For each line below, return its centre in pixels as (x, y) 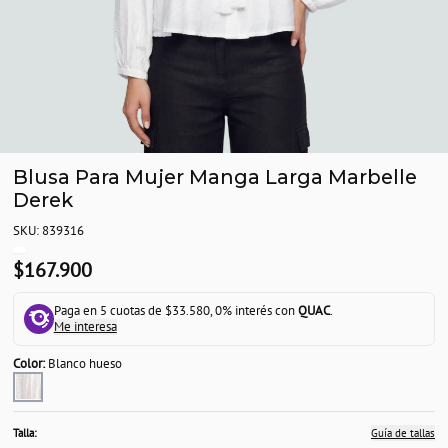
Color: (30, 363)
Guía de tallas (403, 433)
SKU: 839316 (48, 231)
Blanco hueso (85, 363)
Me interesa (85, 327)
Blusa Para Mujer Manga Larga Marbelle (215, 176)
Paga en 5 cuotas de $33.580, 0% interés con (175, 311)
